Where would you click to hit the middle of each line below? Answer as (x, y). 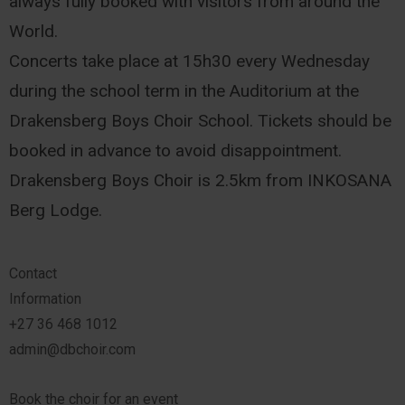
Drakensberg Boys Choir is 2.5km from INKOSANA (201, 181)
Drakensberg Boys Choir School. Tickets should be (201, 121)
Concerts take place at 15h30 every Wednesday (190, 61)
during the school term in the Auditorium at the (184, 91)
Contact (33, 274)
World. (34, 32)
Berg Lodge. (56, 211)
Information (46, 299)
